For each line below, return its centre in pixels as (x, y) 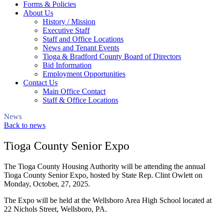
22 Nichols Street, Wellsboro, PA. (55, 209)
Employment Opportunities (84, 74)
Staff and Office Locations (83, 39)
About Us (38, 13)
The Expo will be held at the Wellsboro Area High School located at (108, 200)
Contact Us (40, 82)
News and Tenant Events (81, 47)
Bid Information (67, 65)
